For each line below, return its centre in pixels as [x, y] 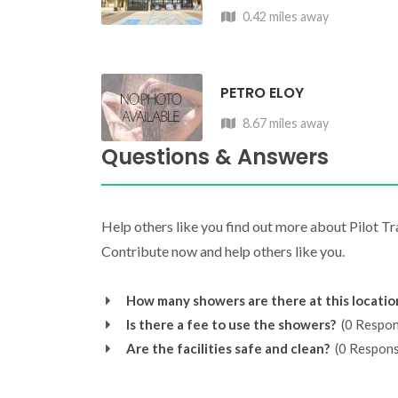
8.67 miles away [284, 123]
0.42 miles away [284, 16]
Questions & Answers [215, 156]
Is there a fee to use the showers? [231, 324]
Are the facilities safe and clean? [228, 348]
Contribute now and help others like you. [223, 251]
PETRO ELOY [262, 92]
